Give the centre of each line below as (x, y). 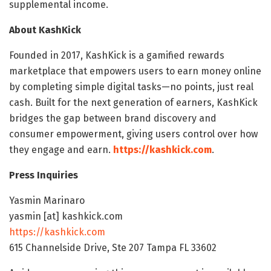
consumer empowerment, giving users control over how (133, 134)
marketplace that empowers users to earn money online (135, 71)
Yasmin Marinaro (47, 201)
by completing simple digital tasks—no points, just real (131, 87)
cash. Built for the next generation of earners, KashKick (133, 103)
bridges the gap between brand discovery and (113, 119)
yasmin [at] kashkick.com (66, 217)
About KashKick (45, 30)
